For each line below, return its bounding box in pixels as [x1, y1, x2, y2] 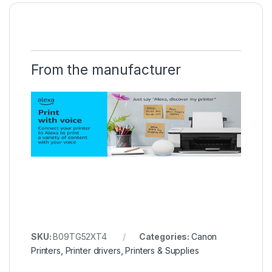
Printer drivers [65, 245, 121, 256]
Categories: [138, 231, 191, 242]
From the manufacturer [31, 61, 182, 79]
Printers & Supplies [125, 245, 199, 256]
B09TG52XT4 [53, 231, 107, 242]
